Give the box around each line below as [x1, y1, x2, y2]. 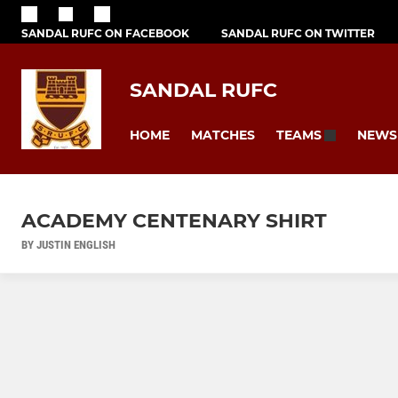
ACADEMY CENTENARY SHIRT [21, 209, 327, 234]
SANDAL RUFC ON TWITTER [221, 26, 375, 40]
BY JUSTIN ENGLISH [21, 238, 115, 252]
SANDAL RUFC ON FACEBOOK [21, 26, 189, 40]
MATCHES [191, 126, 255, 143]
